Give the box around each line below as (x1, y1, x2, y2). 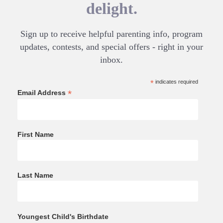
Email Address (17, 88, 68, 97)
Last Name (17, 171, 53, 180)
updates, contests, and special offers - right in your (20, 41, 203, 52)
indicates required (153, 78, 198, 85)
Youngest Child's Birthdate (17, 212, 109, 221)
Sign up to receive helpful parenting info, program (20, 28, 203, 39)
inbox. (100, 54, 123, 65)
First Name (17, 130, 54, 138)
